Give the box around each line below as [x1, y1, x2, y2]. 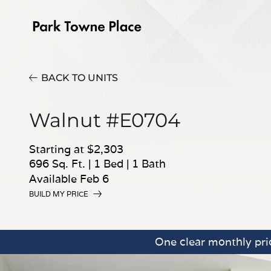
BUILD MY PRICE [29, 189, 88, 198]
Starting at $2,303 [29, 142, 123, 156]
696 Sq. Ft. [29, 157, 88, 171]
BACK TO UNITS [41, 72, 118, 83]
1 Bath [132, 157, 166, 171]
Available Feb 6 [29, 172, 109, 186]
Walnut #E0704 [29, 108, 180, 132]
